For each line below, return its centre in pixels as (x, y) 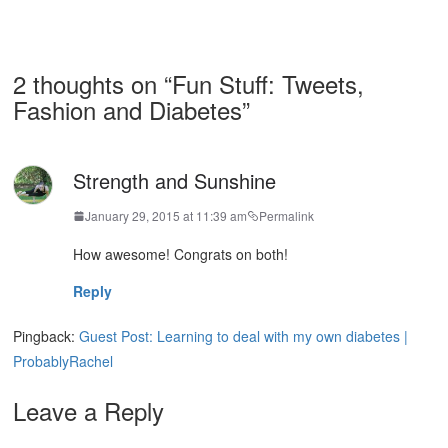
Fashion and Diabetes (128, 109)
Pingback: (46, 336)
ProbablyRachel (63, 361)
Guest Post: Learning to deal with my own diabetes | (244, 336)
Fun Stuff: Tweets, (268, 83)
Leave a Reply (89, 411)
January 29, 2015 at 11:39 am (166, 216)
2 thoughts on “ (93, 83)
